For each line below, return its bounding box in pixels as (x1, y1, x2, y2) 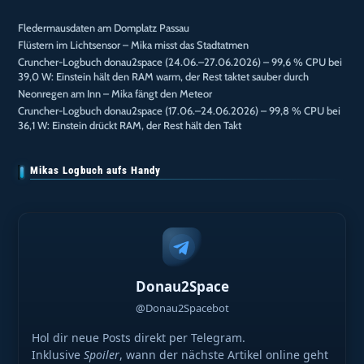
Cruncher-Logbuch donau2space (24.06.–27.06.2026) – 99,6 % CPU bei (18, 54, 343, 68)
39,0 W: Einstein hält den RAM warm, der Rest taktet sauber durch (18, 69, 310, 83)
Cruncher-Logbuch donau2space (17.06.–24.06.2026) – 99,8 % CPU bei (18, 103, 341, 117)
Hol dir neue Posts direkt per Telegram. (32, 330, 246, 346)
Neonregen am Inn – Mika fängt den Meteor (18, 86, 213, 100)
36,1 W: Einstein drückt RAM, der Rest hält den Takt (18, 118, 242, 132)
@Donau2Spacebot (135, 301, 229, 316)
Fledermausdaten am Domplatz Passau (18, 20, 190, 34)
